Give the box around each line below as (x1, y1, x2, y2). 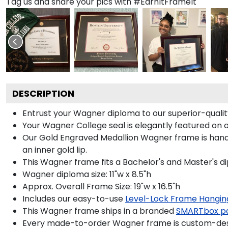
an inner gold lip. (22, 144, 87, 156)
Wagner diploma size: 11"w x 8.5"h (22, 168, 151, 180)
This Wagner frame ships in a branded (22, 205, 174, 217)
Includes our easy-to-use (22, 192, 123, 205)
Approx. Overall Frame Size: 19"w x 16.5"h (22, 180, 180, 192)
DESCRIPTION (12, 87, 74, 100)
